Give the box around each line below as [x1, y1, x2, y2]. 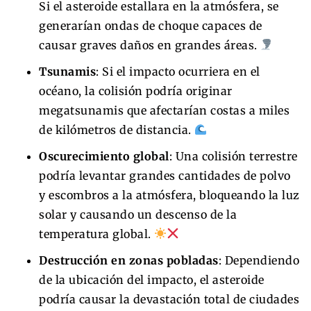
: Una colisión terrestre [169, 149, 298, 163]
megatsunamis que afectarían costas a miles [39, 103, 289, 117]
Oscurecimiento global [39, 149, 169, 163]
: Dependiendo [218, 253, 299, 267]
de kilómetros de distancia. [39, 122, 194, 137]
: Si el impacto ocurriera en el [96, 64, 260, 78]
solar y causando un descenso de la [39, 207, 237, 221]
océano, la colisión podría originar [39, 83, 233, 98]
